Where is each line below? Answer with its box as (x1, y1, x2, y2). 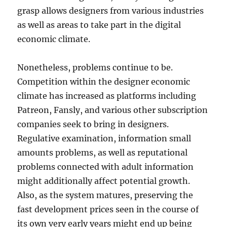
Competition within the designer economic (17, 77, 191, 87)
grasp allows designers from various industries (17, 6, 204, 16)
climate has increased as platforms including (17, 91, 197, 101)
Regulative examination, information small (17, 133, 192, 143)
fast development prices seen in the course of (17, 204, 199, 214)
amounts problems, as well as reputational (17, 147, 188, 158)
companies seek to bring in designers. (17, 119, 169, 129)
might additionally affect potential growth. (17, 176, 191, 186)
